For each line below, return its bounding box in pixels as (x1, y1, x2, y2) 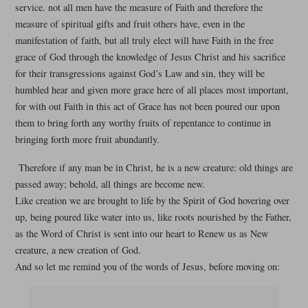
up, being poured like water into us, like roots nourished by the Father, (14, 210, 291, 223)
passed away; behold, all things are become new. (14, 177, 205, 190)
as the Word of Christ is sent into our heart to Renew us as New (14, 226, 268, 240)
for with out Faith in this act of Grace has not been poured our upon (14, 99, 280, 113)
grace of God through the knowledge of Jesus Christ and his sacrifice (14, 49, 285, 63)
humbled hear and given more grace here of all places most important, (14, 82, 289, 96)
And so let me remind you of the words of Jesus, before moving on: (14, 259, 280, 273)
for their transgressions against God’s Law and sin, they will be (14, 66, 265, 80)
